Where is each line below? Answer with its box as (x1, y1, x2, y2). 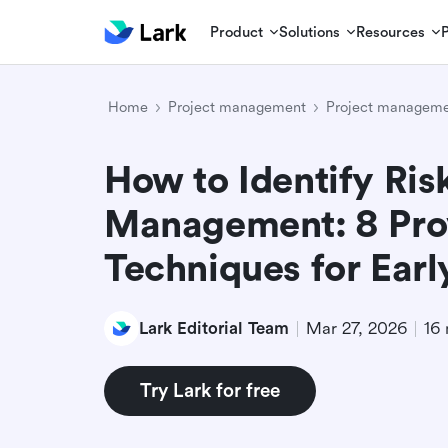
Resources (356, 23, 426, 41)
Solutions (279, 23, 341, 41)
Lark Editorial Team (139, 318, 289, 338)
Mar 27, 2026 (306, 318, 407, 338)
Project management (168, 99, 306, 116)
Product (210, 23, 264, 41)
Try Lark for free (140, 380, 280, 402)
